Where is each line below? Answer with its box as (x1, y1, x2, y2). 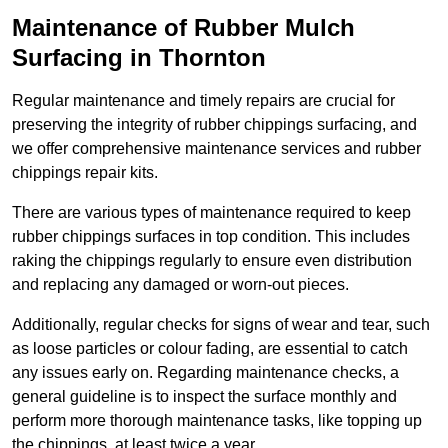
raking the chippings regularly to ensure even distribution (12, 252, 412, 270)
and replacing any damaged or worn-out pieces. (12, 276, 349, 294)
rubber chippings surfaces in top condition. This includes (12, 228, 410, 246)
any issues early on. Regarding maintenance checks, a (12, 364, 399, 382)
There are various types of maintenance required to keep (12, 204, 411, 222)
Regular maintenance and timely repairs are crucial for (12, 92, 395, 110)
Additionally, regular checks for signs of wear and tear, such (12, 316, 430, 334)
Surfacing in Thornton (12, 44, 266, 72)
